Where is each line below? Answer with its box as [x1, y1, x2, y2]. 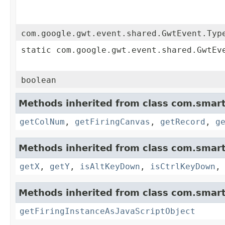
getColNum [20, 117, 65, 127]
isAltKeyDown [80, 162, 140, 172]
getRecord [160, 117, 205, 127]
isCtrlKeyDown [150, 162, 215, 172]
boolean [21, 75, 56, 85]
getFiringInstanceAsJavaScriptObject [20, 206, 195, 216]
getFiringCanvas [75, 117, 150, 127]
